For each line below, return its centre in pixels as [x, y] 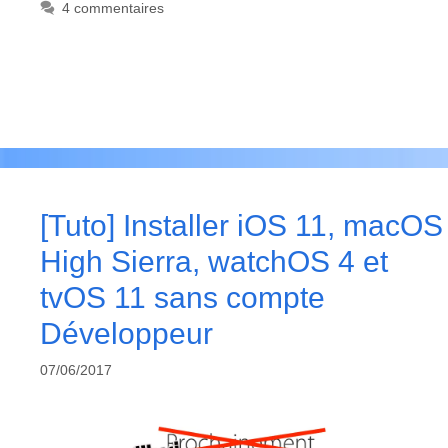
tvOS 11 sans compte [182, 298]
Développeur [126, 334]
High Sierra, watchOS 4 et [214, 262]
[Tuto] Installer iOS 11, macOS [241, 226]
